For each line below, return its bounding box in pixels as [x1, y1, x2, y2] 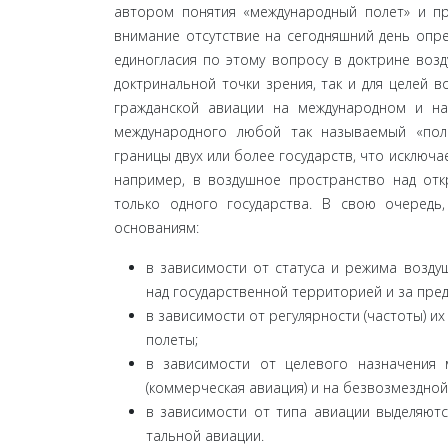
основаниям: [114, 217, 199, 237]
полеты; [146, 329, 198, 349]
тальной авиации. [146, 425, 264, 445]
